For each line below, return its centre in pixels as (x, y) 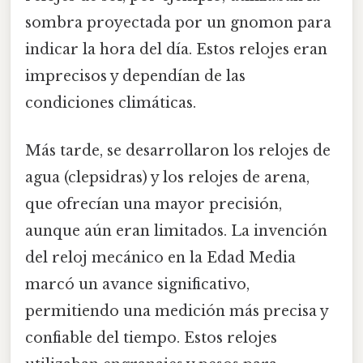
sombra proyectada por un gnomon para (178, 23)
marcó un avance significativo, (137, 285)
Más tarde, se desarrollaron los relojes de (178, 151)
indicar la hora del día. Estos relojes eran (176, 50)
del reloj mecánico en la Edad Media (160, 258)
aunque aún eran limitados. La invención (176, 231)
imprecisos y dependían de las (135, 77)
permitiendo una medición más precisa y (177, 312)
